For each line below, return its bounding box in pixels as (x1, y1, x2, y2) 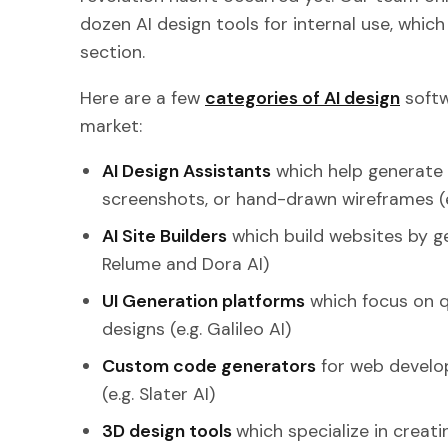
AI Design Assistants (102, 159, 272, 184)
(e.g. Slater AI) (102, 381, 216, 406)
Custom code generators (102, 353, 317, 378)
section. (80, 39, 150, 64)
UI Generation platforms (102, 289, 306, 314)
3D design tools (102, 418, 237, 443)
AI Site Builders (102, 224, 228, 249)
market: (80, 113, 147, 138)
